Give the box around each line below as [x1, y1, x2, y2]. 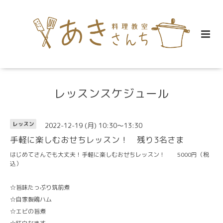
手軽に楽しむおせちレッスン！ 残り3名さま [10, 133, 184, 145]
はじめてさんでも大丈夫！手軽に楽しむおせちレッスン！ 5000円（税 [10, 150, 209, 159]
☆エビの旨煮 [10, 207, 46, 216]
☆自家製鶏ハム [10, 195, 52, 204]
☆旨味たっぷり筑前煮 [10, 183, 70, 192]
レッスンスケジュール [54, 85, 169, 101]
